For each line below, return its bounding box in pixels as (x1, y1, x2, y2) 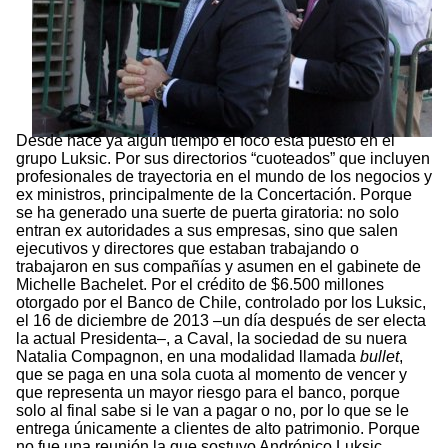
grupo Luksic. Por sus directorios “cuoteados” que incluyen (16, 150, 430, 168)
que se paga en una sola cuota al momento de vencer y (16, 366, 407, 384)
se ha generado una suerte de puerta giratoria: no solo (16, 204, 399, 222)
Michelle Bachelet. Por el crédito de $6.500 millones (16, 276, 384, 294)
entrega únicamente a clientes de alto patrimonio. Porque (16, 420, 420, 438)
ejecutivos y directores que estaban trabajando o (16, 240, 359, 258)
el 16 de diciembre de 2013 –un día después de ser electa (16, 312, 426, 330)
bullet (360, 348, 399, 366)
